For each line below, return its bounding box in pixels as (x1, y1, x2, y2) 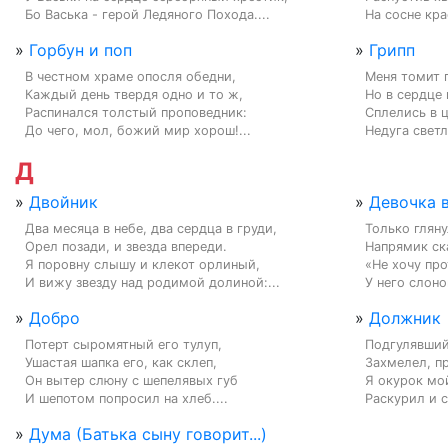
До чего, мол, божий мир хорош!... (25, 122, 251, 138)
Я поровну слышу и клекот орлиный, (25, 256, 260, 272)
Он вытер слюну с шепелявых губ (25, 372, 238, 388)
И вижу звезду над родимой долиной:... (25, 274, 280, 290)
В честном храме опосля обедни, (25, 68, 236, 84)
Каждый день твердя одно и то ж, (25, 86, 243, 102)
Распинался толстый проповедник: (25, 104, 247, 120)
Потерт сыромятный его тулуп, (25, 336, 222, 352)
